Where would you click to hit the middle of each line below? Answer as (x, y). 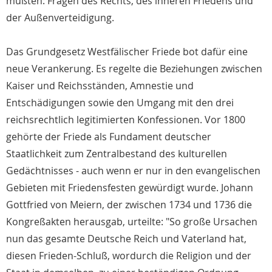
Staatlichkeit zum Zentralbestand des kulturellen (117, 154)
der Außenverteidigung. (60, 18)
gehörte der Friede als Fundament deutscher (109, 137)
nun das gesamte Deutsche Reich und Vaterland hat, (126, 239)
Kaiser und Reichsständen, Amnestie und (100, 86)
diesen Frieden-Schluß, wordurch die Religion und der (129, 256)
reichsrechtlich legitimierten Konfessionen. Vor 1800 (126, 120)
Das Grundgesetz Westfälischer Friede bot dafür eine (127, 52)
